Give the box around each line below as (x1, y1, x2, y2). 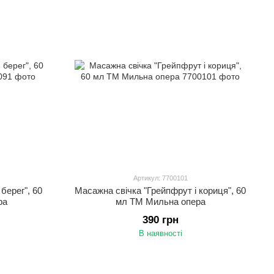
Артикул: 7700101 (133, 174, 188, 182)
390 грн (142, 214, 179, 226)
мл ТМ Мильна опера (115, 196, 206, 207)
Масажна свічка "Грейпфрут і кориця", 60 (75, 185, 246, 196)
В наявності (138, 229, 182, 238)
